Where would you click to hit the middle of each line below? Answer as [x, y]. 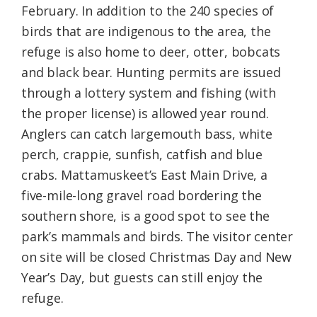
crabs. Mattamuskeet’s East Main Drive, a [144, 175]
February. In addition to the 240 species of [148, 11]
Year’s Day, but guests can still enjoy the [142, 278]
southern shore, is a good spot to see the [145, 216]
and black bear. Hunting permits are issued [151, 73]
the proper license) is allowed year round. [145, 114]
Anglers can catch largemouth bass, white [147, 134]
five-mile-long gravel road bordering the [142, 196]
